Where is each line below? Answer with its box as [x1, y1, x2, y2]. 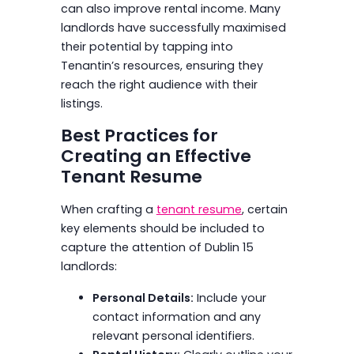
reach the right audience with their [60, 76, 258, 92]
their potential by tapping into [60, 38, 233, 55]
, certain [241, 201, 288, 217]
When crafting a [60, 201, 156, 217]
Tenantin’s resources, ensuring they [60, 57, 263, 73]
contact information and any [92, 308, 261, 325]
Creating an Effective [60, 143, 251, 168]
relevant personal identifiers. [92, 327, 254, 344]
